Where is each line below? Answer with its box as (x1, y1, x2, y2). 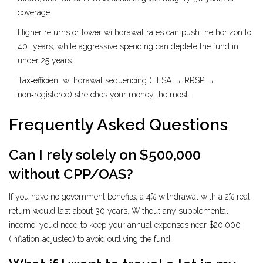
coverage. (18, 8, 52, 18)
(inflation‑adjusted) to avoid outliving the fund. (9, 234, 172, 244)
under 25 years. (18, 56, 73, 66)
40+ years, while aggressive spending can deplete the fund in (18, 42, 238, 52)
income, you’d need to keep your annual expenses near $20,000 (9, 220, 241, 230)
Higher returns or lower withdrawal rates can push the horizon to (18, 28, 251, 38)
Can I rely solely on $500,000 (9, 146, 201, 164)
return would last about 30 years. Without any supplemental (9, 206, 228, 216)
